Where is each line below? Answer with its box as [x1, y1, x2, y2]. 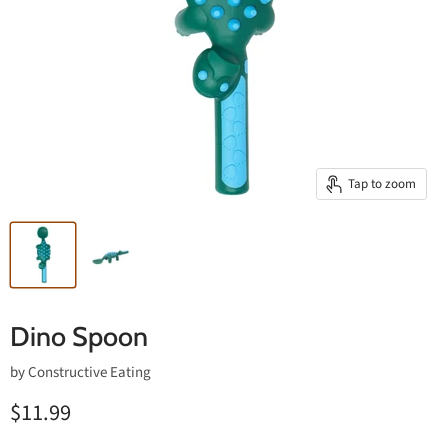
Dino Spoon [10, 320, 148, 353]
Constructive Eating [28, 362, 151, 383]
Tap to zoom [348, 174, 416, 193]
